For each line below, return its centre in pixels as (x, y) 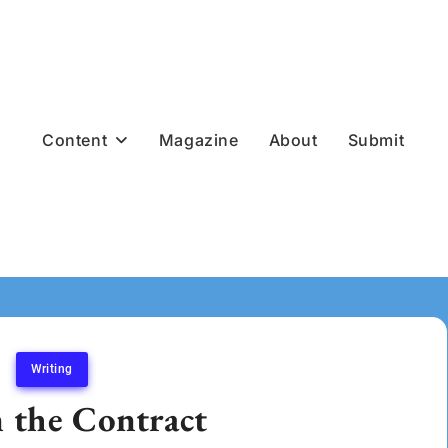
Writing (51, 369)
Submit (376, 140)
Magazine (198, 140)
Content (74, 139)
